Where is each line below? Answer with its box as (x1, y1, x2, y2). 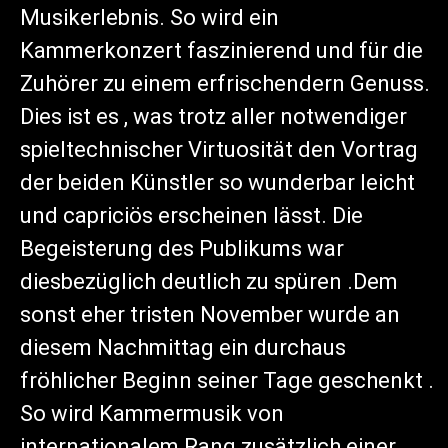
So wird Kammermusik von (20, 401, 284, 427)
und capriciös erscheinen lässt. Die (20, 203, 363, 229)
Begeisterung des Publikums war (20, 236, 344, 262)
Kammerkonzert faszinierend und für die (20, 38, 423, 64)
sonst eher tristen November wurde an (20, 302, 400, 328)
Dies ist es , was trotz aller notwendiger (20, 104, 407, 130)
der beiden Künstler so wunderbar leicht (20, 170, 415, 196)
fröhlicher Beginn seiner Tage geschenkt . (20, 368, 434, 394)
